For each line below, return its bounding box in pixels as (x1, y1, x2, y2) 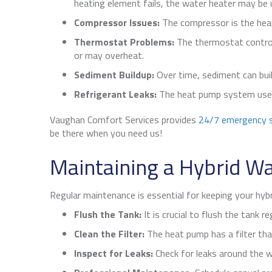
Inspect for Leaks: (74, 246, 153, 261)
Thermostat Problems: (74, 35, 177, 50)
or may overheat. (74, 48, 144, 63)
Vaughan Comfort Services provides (50, 112, 199, 127)
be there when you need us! (50, 126, 162, 141)
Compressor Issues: (74, 15, 160, 30)
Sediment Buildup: (74, 67, 154, 83)
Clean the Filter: (74, 226, 147, 242)
